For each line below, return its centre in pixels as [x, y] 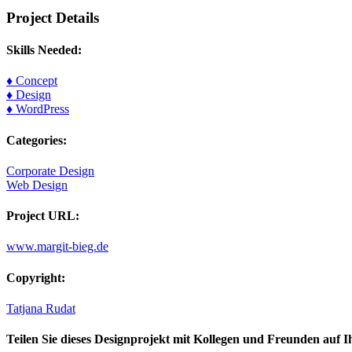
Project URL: [43, 216]
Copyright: [36, 277]
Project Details [53, 17]
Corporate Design [50, 170]
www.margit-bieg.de [57, 247]
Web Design [37, 185]
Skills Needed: [44, 49]
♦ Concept [32, 81]
